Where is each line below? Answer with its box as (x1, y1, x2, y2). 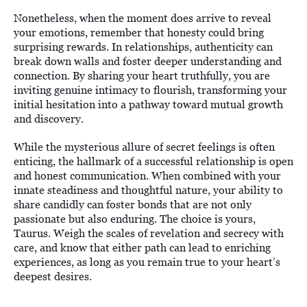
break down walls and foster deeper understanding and (14, 55, 282, 67)
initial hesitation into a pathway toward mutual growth (14, 98, 283, 110)
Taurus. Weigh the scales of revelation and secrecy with (14, 227, 284, 239)
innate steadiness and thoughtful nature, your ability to (14, 184, 283, 196)
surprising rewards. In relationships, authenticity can (14, 40, 273, 53)
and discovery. (14, 112, 84, 125)
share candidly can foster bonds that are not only (14, 198, 251, 210)
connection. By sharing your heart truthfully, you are (14, 69, 270, 82)
